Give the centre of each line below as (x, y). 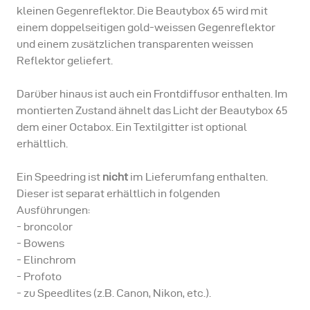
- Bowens (40, 243)
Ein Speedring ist (60, 177)
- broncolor (45, 227)
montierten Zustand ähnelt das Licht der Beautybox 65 (152, 110)
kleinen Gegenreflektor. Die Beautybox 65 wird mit (142, 11)
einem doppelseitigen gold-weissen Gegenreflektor (146, 27)
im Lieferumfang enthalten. (198, 177)
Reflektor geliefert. (65, 61)
